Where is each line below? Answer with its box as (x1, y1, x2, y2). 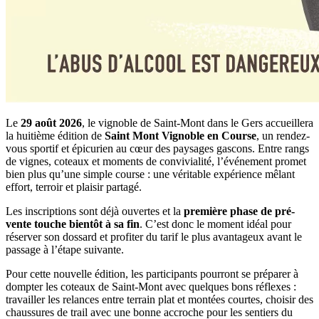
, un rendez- (256, 130, 310, 142)
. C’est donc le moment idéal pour (140, 218, 291, 231)
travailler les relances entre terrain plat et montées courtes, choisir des (6, 293, 313, 306)
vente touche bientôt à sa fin (6, 218, 140, 231)
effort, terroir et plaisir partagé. (6, 181, 142, 194)
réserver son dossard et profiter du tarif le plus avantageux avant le (6, 231, 302, 244)
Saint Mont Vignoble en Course (105, 130, 256, 142)
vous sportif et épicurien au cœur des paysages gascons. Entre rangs (6, 142, 309, 155)
